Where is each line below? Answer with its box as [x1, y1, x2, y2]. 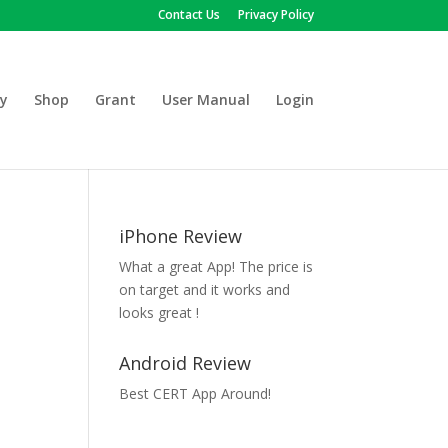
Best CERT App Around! [119, 384, 272, 403]
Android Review [119, 351, 252, 375]
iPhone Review [119, 224, 243, 248]
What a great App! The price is [119, 257, 314, 276]
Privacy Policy [237, 6, 314, 23]
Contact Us [157, 6, 220, 23]
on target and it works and [119, 280, 291, 299]
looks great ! [119, 303, 200, 322]
